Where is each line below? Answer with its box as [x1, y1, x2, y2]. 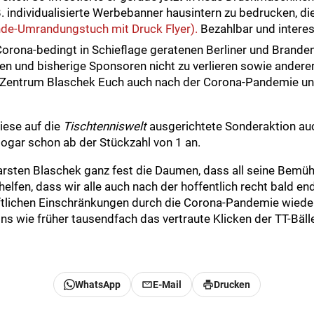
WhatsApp [75, 279, 121, 291]
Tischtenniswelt [63, 119, 146, 134]
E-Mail [153, 279, 182, 291]
